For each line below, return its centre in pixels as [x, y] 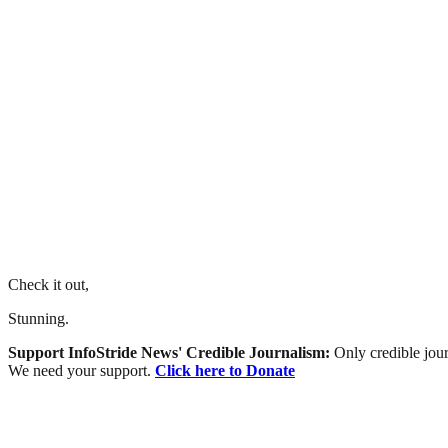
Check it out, [48, 284]
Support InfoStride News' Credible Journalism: [171, 352]
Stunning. [38, 318]
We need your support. [81, 370]
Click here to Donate [225, 370]
